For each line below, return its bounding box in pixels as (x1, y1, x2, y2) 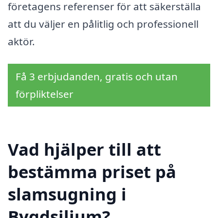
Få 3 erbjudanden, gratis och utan (16, 69, 178, 83)
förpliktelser (16, 87, 73, 101)
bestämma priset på (8, 160, 176, 183)
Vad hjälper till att (8, 137, 161, 161)
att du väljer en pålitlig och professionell (8, 17, 199, 31)
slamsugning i (8, 182, 127, 205)
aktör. (8, 35, 35, 49)
